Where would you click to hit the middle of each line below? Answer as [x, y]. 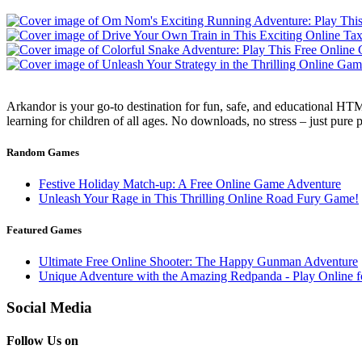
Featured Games [44, 230]
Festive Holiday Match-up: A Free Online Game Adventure [190, 183]
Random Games [43, 152]
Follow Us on [42, 341]
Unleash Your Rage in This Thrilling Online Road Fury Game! [199, 198]
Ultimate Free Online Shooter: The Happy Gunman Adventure [198, 262]
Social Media [49, 307]
